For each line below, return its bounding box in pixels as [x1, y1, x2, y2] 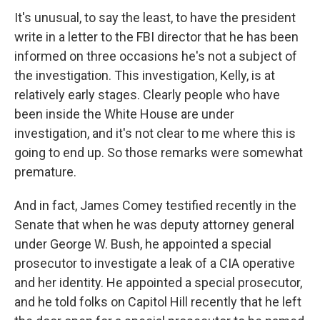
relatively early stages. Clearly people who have [14, 87, 280, 102]
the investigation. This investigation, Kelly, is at [14, 68, 275, 83]
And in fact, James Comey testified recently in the [14, 198, 296, 213]
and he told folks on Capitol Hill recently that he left [14, 294, 301, 309]
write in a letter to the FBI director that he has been [14, 29, 299, 44]
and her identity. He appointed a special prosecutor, [14, 275, 302, 290]
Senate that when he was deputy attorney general [14, 217, 294, 232]
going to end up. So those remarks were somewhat [14, 145, 303, 160]
